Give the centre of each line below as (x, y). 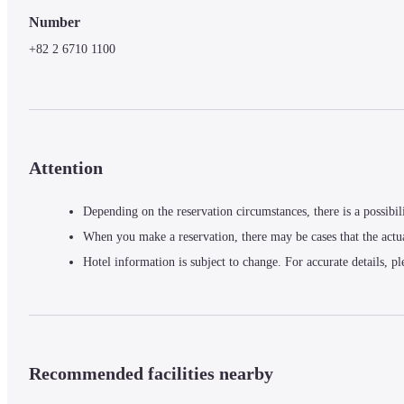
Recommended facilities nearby (151, 373)
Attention (66, 168)
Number (55, 23)
